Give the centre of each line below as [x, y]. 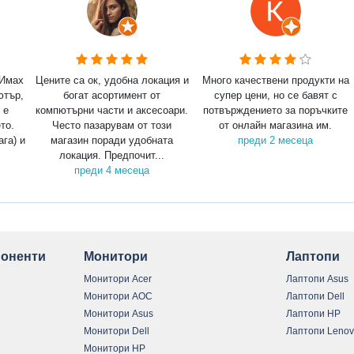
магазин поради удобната [112, 141]
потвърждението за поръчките [276, 111]
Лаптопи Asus [317, 279]
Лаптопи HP [313, 313]
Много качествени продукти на [275, 81]
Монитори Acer [118, 279]
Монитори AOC [119, 296]
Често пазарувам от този [112, 126]
